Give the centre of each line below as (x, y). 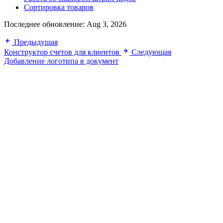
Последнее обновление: (45, 24)
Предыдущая (36, 42)
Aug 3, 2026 (107, 24)
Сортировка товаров (59, 7)
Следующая (151, 52)
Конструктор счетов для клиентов (62, 52)
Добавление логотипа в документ (61, 61)
